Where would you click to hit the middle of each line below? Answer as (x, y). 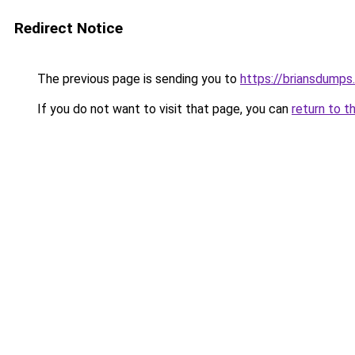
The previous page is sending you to (137, 79)
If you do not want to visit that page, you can (163, 109)
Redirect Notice (69, 28)
